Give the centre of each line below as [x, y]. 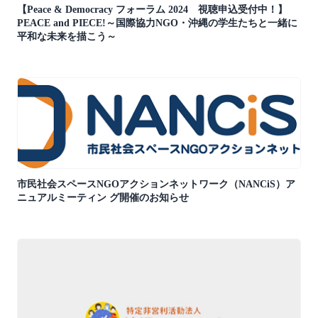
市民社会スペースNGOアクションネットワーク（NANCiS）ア [156, 185]
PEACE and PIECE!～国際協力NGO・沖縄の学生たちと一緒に [157, 23]
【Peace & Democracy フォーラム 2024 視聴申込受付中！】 [152, 9]
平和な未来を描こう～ [67, 36]
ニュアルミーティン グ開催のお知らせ [103, 198]
